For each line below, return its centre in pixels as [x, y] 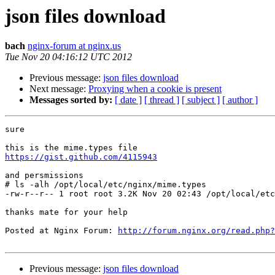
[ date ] [128, 100]
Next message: [59, 89]
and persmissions [44, 176]
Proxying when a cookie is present [155, 89]
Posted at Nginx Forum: [61, 231]
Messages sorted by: [71, 100]
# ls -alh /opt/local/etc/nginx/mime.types [106, 185]
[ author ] [240, 100]
